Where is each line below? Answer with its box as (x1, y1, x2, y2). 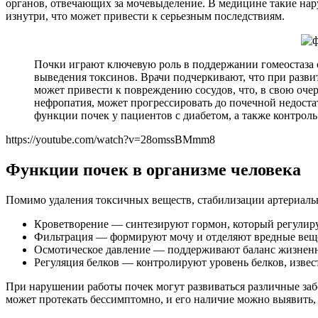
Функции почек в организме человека (6, 160, 301, 179)
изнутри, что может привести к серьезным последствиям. (6, 9, 285, 22)
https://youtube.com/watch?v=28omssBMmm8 (6, 133, 215, 146)
